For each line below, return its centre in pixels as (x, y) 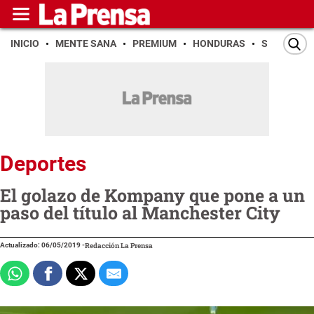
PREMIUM (155, 43)
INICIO (25, 43)
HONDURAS (219, 43)
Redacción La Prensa (119, 245)
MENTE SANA (86, 43)
